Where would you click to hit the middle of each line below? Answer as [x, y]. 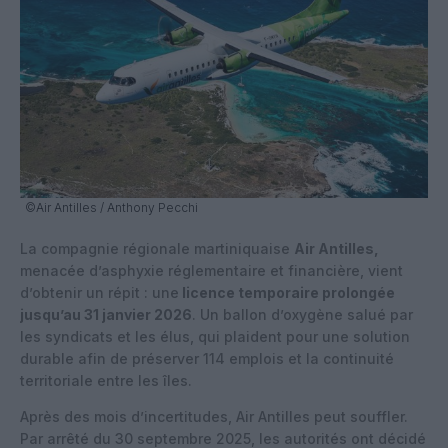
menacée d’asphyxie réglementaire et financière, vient [211, 270]
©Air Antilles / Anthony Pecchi [111, 207]
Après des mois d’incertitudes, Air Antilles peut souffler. [214, 416]
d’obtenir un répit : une [99, 292]
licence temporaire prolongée [287, 292]
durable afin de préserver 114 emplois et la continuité [207, 358]
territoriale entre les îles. [106, 380]
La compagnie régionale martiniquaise [157, 248]
